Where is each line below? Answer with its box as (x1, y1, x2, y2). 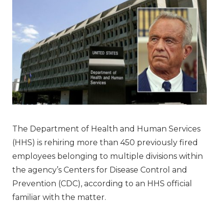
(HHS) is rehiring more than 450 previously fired (12, 137, 198, 147)
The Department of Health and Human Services (12, 124, 200, 133)
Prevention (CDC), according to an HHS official (12, 178, 192, 188)
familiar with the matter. (12, 192, 106, 202)
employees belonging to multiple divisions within (12, 151, 203, 161)
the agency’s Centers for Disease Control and (12, 165, 187, 175)
